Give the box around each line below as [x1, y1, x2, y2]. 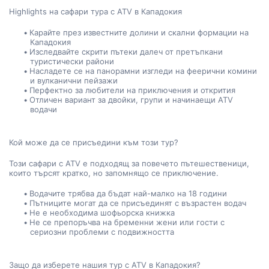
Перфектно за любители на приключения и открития [29, 85, 236, 95]
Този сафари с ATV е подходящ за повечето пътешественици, [9, 159, 249, 168]
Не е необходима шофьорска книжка [29, 208, 175, 217]
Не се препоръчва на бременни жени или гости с [29, 217, 225, 227]
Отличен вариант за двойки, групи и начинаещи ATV [29, 95, 234, 104]
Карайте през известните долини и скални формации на [29, 28, 249, 37]
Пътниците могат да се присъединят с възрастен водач [29, 198, 247, 208]
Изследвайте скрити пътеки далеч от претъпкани [29, 47, 223, 56]
